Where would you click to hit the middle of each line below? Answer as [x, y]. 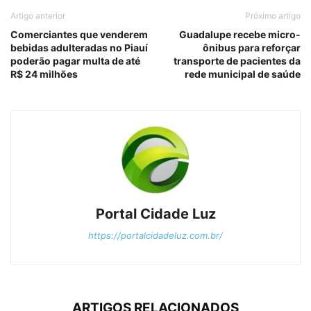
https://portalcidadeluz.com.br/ [155, 235]
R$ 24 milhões [44, 74]
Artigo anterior [38, 15]
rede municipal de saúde [243, 74]
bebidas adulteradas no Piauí [79, 47]
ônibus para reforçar [252, 47]
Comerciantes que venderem [79, 34]
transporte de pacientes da [237, 60]
